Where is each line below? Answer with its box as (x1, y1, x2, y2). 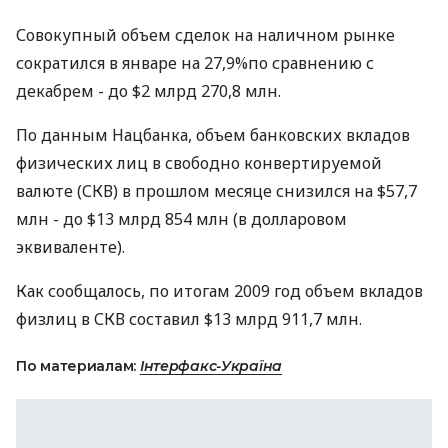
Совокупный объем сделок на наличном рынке (16, 24, 395, 46)
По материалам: (16, 357, 140, 375)
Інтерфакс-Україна (139, 357, 283, 375)
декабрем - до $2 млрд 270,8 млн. (16, 80, 281, 102)
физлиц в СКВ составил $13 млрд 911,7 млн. (16, 308, 362, 330)
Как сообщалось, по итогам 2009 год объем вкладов (16, 280, 423, 302)
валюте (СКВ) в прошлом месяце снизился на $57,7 (16, 180, 417, 202)
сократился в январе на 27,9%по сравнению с (16, 52, 374, 74)
